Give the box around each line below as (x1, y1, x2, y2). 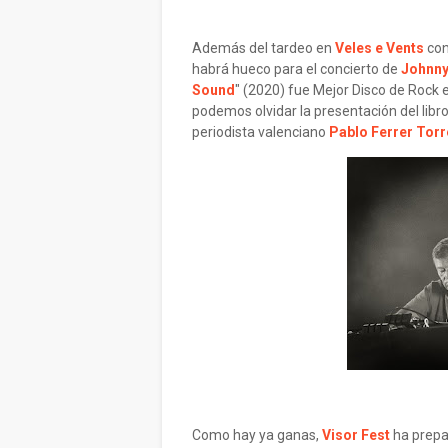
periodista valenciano (192, 124, 329, 140)
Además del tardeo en (192, 40, 335, 56)
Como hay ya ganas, (192, 427, 322, 443)
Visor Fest (322, 427, 390, 443)
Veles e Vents (335, 40, 424, 56)
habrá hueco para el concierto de (192, 61, 401, 77)
